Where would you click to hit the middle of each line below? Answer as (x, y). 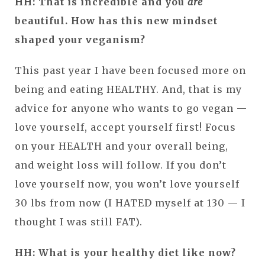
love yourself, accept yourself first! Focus (125, 127)
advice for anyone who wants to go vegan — (131, 108)
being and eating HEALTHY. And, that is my (128, 89)
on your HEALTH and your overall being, (122, 146)
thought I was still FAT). (80, 222)
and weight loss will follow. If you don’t (121, 165)
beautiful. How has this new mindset (116, 20)
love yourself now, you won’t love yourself (127, 184)
